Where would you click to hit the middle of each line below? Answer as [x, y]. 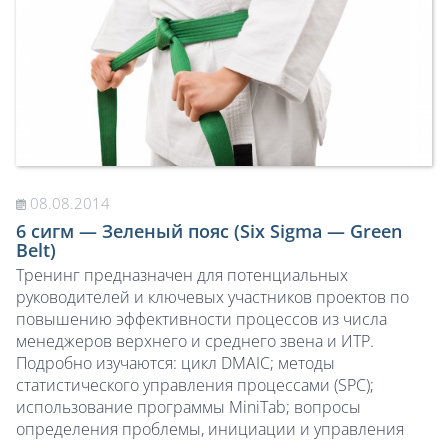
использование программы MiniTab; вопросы [188, 406]
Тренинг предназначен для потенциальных [182, 274]
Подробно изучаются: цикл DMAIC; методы [175, 362]
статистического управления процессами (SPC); [195, 384]
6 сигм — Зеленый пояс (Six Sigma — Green [209, 230]
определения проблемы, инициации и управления [210, 428]
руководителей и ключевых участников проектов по [212, 296]
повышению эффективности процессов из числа [201, 318]
